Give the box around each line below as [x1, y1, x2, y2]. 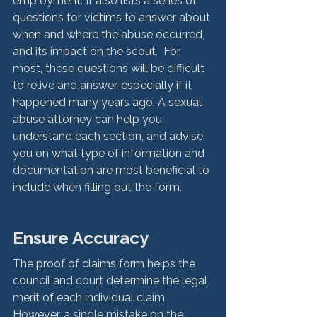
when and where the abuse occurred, [13, 27, 207, 41]
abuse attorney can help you [13, 112, 165, 126]
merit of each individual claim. [13, 290, 170, 304]
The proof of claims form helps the [13, 256, 198, 270]
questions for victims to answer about [13, 10, 213, 24]
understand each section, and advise [13, 129, 206, 143]
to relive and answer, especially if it [13, 78, 195, 92]
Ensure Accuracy [13, 227, 149, 248]
